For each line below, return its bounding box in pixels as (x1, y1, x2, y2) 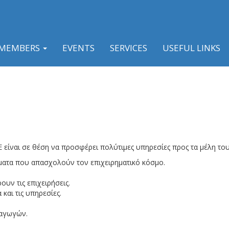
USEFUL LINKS (163, 42, 220, 54)
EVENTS (62, 42, 95, 54)
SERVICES (110, 42, 147, 54)
